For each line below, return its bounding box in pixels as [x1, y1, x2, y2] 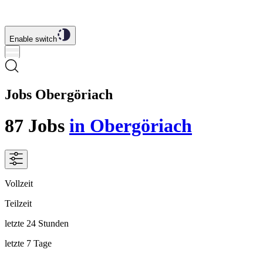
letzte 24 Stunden [5, 218, 69, 228]
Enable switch [9, 35, 57, 43]
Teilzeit [5, 198, 32, 208]
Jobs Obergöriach [5, 86, 113, 102]
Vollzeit [5, 178, 33, 188]
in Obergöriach [69, 115, 192, 137]
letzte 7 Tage [5, 238, 52, 248]
